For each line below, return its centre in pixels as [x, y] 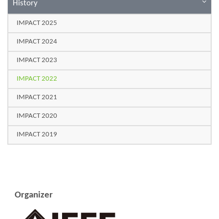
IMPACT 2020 [37, 116]
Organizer [34, 195]
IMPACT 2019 [37, 135]
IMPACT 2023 [37, 60]
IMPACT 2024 [37, 42]
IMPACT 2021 [37, 98]
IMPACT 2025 [37, 23]
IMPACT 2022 [37, 79]
